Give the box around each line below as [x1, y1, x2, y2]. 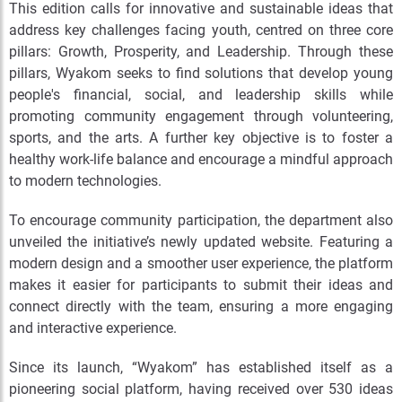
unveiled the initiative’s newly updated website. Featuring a [9, 233, 393, 250]
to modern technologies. [9, 172, 162, 189]
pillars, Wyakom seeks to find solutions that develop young [9, 65, 393, 82]
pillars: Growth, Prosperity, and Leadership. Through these [9, 43, 393, 60]
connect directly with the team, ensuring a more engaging [9, 298, 393, 315]
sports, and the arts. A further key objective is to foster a [9, 129, 393, 146]
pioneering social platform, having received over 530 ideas [9, 380, 393, 398]
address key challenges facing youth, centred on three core [9, 22, 393, 39]
